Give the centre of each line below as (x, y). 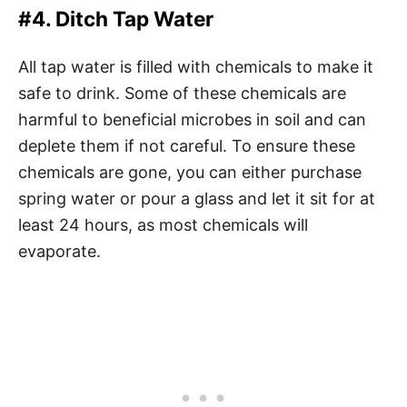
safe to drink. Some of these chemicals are (182, 93)
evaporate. (62, 251)
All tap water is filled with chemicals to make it (196, 67)
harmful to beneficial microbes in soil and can (192, 119)
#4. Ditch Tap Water (116, 19)
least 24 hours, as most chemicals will (163, 225)
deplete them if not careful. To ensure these (187, 146)
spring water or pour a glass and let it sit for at (197, 199)
